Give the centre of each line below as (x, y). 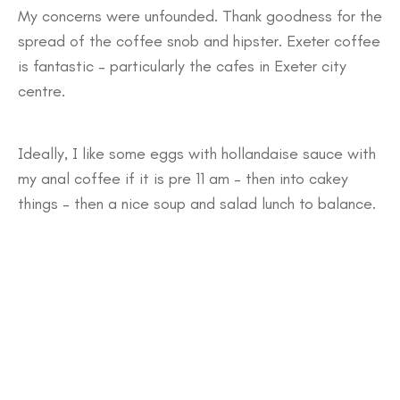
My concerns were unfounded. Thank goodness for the (200, 16)
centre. (42, 91)
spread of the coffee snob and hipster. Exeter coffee (199, 41)
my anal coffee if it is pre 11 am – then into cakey (183, 179)
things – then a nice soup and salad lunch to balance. (197, 204)
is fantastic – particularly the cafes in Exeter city (182, 66)
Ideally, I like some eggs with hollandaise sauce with (197, 154)
